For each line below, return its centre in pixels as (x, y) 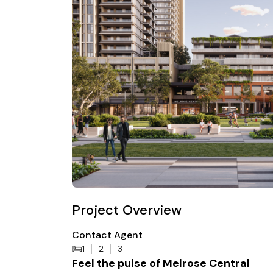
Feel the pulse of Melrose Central (161, 263)
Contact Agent (107, 235)
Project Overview (127, 210)
